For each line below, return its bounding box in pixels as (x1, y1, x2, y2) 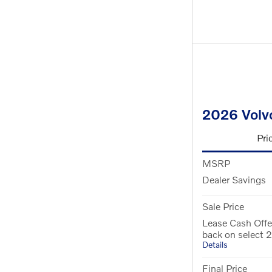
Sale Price (202, 200, 244, 212)
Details (202, 239, 228, 250)
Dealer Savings (202, 174, 266, 186)
